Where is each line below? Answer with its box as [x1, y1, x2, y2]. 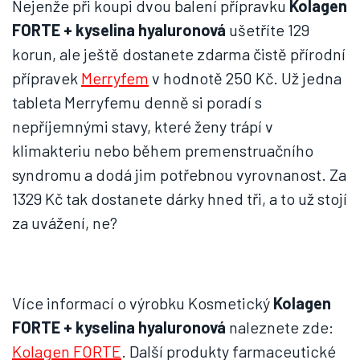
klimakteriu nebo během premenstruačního [12, 141, 313, 160]
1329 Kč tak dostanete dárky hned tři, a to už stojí [12, 189, 347, 208]
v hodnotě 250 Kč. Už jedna [149, 68, 342, 88]
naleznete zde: [226, 317, 333, 337]
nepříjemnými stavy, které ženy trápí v [12, 117, 273, 136]
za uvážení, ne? [12, 213, 117, 232]
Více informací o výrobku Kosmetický [12, 293, 273, 313]
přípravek [12, 68, 81, 88]
